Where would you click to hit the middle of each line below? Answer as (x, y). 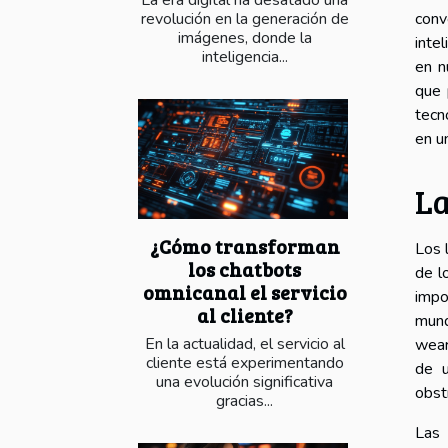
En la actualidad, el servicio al (244, 344)
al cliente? (244, 315)
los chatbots (244, 269)
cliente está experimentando (244, 363)
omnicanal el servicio (244, 292)
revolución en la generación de (244, 18)
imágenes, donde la (244, 37)
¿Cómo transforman (244, 246)
